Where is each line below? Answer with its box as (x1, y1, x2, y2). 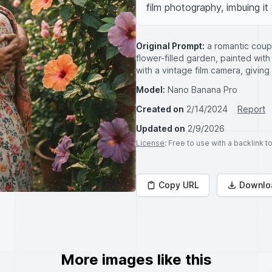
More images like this (60, 251, 212, 268)
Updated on (136, 123, 185, 134)
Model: (136, 84, 165, 95)
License (136, 138, 165, 148)
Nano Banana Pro (168, 84, 237, 95)
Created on (136, 104, 184, 114)
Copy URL (158, 180, 199, 190)
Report (237, 104, 265, 114)
